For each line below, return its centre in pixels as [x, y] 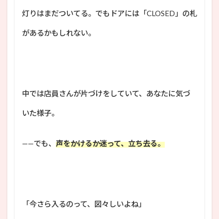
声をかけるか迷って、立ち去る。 [110, 143]
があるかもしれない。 [59, 33]
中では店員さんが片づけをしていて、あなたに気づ [106, 93]
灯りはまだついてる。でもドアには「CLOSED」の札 [109, 13]
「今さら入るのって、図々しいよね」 [84, 204]
